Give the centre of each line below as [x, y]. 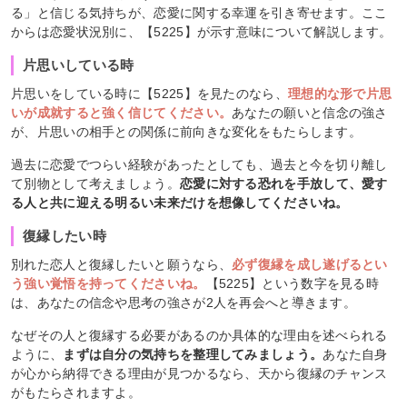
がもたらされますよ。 [76, 392]
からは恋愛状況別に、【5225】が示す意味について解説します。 [202, 31]
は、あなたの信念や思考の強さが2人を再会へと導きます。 [184, 302]
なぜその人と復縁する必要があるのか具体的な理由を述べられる [199, 335]
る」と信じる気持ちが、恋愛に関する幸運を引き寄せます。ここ [199, 12]
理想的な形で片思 [340, 93]
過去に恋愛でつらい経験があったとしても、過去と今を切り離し [199, 164]
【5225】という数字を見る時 [293, 283]
